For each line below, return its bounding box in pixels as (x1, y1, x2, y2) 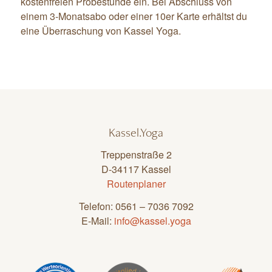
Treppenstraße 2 (100, 147, 172, 161)
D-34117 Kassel (101, 161, 171, 176)
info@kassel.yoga (114, 214, 191, 228)
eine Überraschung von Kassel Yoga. (20, 24, 181, 38)
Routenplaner (106, 176, 166, 191)
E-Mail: (81, 214, 114, 228)
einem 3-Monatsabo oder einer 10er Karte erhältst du (20, 9, 247, 24)
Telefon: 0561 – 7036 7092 (78, 199, 194, 214)
